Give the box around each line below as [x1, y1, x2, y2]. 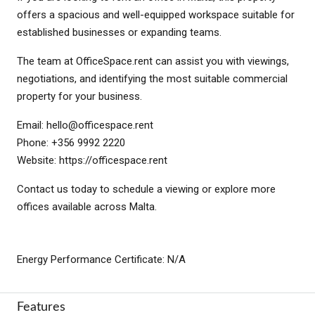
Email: [17, 118, 46, 131]
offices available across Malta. [17, 200, 157, 213]
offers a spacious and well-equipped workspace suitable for [17, 8, 295, 21]
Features [17, 300, 65, 314]
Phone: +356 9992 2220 [17, 136, 125, 149]
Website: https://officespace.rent [17, 153, 167, 167]
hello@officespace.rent [46, 118, 153, 131]
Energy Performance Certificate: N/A [17, 252, 186, 266]
